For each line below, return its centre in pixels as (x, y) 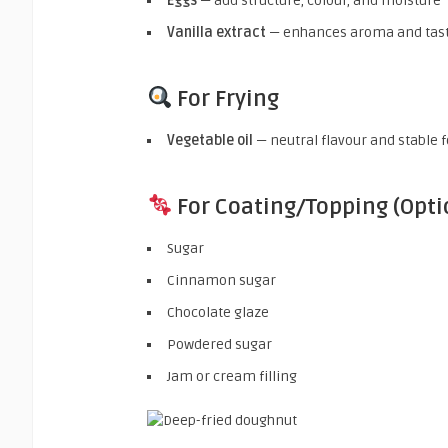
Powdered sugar (219, 344)
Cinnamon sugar (221, 280)
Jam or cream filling (232, 376)
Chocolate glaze (218, 312)
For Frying (228, 98)
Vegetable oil (210, 140)
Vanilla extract (216, 32)
